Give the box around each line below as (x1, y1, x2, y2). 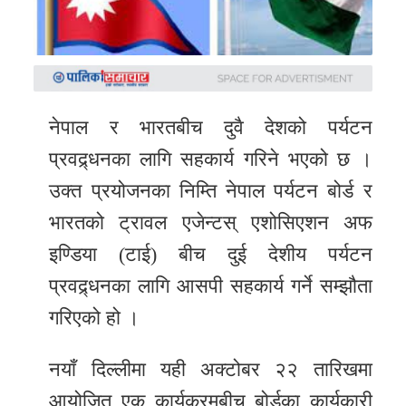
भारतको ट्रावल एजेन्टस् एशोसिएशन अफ (49, 210, 372, 234)
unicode (23, 165, 75, 192)
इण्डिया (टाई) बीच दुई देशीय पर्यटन (49, 242, 372, 266)
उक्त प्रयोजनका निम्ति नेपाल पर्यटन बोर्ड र (49, 179, 372, 202)
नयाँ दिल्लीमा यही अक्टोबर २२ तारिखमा (49, 357, 372, 381)
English (23, 279, 71, 306)
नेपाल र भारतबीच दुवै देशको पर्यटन (49, 115, 372, 139)
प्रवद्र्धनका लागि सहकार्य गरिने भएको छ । (49, 147, 372, 170)
